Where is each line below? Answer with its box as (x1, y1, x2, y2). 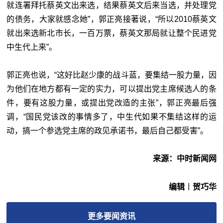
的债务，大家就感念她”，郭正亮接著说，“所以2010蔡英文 (6, 15, 217, 24)
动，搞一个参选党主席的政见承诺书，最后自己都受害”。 (6, 126, 209, 135)
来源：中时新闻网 (152, 154, 217, 163)
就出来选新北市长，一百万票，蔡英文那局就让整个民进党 (6, 29, 217, 38)
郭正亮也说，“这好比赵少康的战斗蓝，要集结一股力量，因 (6, 71, 217, 80)
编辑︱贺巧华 (168, 183, 217, 192)
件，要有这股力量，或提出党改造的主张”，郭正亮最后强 (6, 99, 217, 108)
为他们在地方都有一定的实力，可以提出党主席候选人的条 (6, 85, 217, 94)
